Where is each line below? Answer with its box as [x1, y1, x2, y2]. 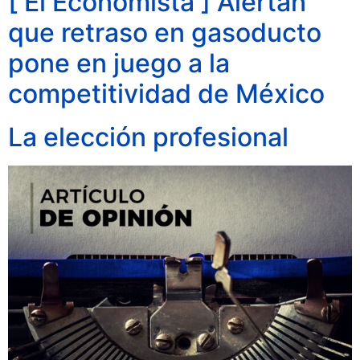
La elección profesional [8, 121, 288, 153]
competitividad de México [8, 78, 325, 110]
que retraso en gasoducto [8, 17, 321, 49]
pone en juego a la [8, 47, 230, 80]
